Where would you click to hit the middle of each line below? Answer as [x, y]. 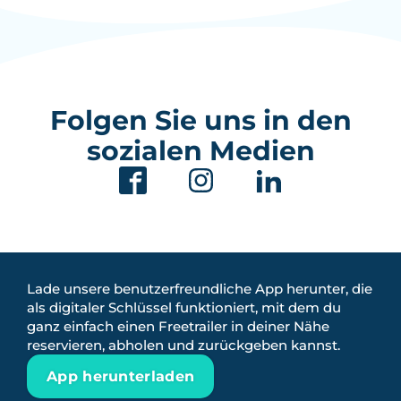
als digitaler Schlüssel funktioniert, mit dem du [184, 308]
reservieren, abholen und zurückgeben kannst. [183, 346]
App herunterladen [121, 377]
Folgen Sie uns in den [200, 121]
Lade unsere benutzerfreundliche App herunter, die [200, 289]
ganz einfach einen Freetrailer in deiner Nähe [178, 327]
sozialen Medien [200, 151]
